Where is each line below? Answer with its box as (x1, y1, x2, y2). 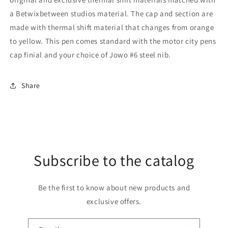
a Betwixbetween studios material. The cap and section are (10, 9, 213, 19)
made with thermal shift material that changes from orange (10, 22, 214, 33)
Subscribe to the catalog (34, 150, 194, 171)
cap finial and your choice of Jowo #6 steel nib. (10, 50, 173, 60)
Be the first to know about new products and (38, 183, 190, 193)
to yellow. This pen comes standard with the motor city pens (10, 36, 216, 46)
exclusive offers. (86, 196, 142, 207)
